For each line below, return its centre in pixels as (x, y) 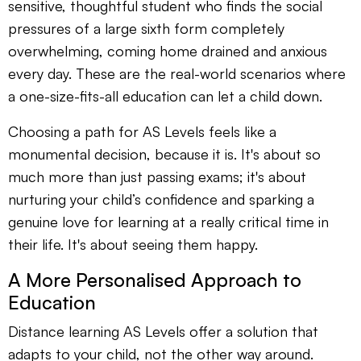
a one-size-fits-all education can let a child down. (165, 96)
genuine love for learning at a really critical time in (168, 222)
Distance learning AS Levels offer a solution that (163, 332)
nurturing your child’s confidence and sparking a (161, 199)
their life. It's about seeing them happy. (133, 245)
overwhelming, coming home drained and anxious (168, 51)
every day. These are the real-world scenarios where (177, 74)
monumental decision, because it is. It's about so (164, 154)
